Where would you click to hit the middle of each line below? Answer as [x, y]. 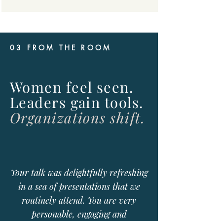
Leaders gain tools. [77, 102]
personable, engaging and [79, 214]
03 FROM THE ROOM [61, 48]
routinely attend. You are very [79, 200]
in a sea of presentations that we [79, 186]
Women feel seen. [74, 87]
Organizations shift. [77, 117]
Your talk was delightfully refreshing [79, 173]
